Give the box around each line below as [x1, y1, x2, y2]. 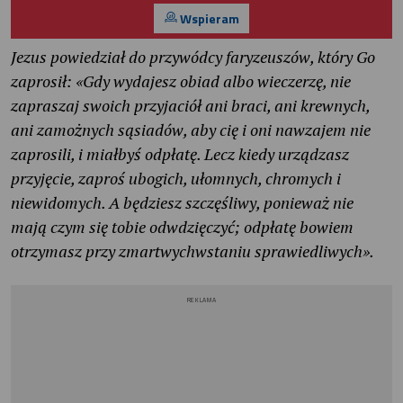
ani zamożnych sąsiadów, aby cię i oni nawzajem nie [11, 119, 371, 141]
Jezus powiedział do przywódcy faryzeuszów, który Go [11, 46, 375, 68]
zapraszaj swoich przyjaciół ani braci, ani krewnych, [11, 94, 370, 117]
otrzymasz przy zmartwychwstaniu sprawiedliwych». [11, 240, 374, 263]
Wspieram [176, 8, 239, 28]
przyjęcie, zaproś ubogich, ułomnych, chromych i [11, 167, 341, 190]
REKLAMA [186, 295, 217, 306]
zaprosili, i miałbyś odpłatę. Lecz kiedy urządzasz [11, 143, 349, 166]
